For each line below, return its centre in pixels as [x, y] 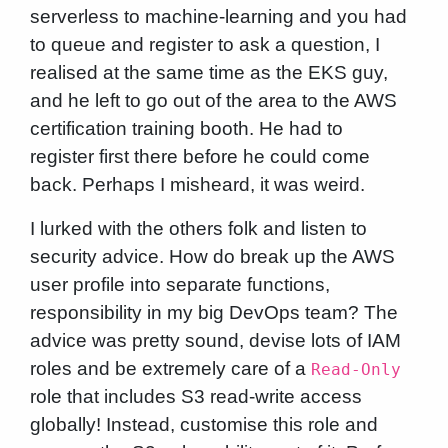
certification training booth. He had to [186, 129]
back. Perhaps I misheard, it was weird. [197, 185]
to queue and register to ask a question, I [204, 45]
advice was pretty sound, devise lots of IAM [215, 341]
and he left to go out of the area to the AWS [213, 101]
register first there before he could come [199, 157]
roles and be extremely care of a [170, 369]
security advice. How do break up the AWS [212, 257]
